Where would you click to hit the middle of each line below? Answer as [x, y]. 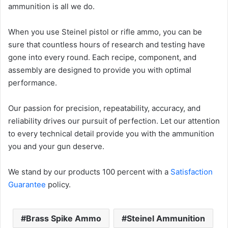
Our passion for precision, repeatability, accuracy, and [104, 108]
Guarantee [27, 185]
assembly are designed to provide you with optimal [100, 70]
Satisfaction [192, 172]
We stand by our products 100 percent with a [89, 172]
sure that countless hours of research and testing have [107, 45]
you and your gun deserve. [56, 147]
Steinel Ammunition [166, 219]
